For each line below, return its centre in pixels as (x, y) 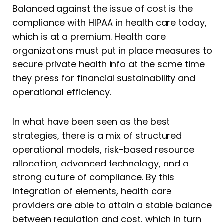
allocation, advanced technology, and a (101, 163)
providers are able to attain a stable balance (112, 205)
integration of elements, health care (92, 191)
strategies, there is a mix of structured (97, 135)
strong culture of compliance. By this (93, 177)
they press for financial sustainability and (104, 78)
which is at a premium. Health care (89, 37)
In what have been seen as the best (91, 121)
